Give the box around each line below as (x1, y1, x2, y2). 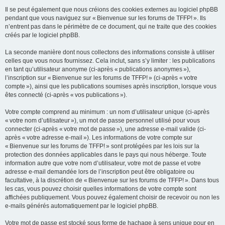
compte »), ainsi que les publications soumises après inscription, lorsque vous (5, 83, 216, 90)
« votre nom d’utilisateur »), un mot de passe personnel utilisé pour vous (5, 117, 200, 124)
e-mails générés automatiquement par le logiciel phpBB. (5, 202, 158, 209)
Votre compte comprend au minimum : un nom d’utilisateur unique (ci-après (5, 108, 209, 116)
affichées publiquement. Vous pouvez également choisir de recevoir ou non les (5, 194, 219, 201)
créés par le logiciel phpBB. (5, 32, 80, 39)
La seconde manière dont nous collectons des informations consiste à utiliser (5, 49, 214, 56)
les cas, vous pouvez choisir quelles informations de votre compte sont (5, 185, 196, 192)
